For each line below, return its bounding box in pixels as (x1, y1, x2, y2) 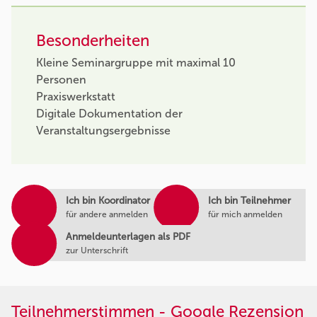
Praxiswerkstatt (36, 90, 115, 104)
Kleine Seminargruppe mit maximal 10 (36, 56, 236, 70)
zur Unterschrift (65, 245, 128, 255)
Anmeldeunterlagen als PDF (65, 230, 190, 243)
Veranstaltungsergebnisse (36, 124, 171, 138)
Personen (36, 73, 86, 87)
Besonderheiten (36, 30, 149, 50)
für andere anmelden (65, 209, 148, 219)
